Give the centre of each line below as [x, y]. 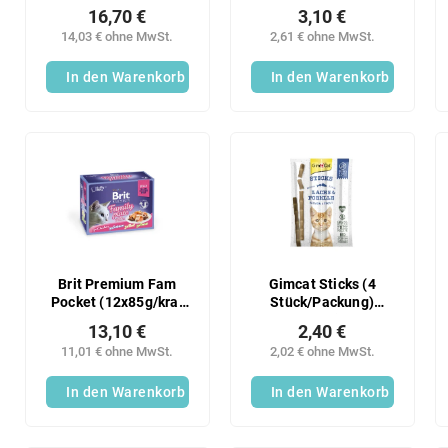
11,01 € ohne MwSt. [117, 351]
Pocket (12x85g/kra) [117, 302]
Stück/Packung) [322, 302]
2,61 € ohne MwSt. [322, 37]
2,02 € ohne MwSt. [322, 351]
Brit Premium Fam [117, 284]
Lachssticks [322, 320]
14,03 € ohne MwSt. [117, 37]
